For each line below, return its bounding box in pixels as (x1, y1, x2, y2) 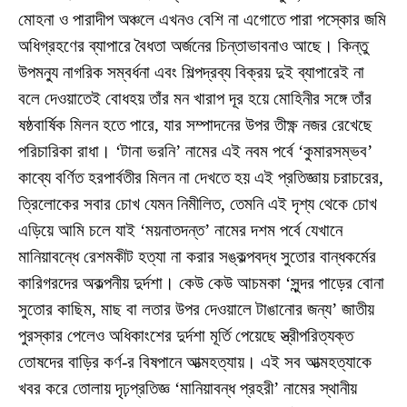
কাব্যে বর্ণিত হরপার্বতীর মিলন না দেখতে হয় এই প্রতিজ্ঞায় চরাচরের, (18, 167, 383, 187)
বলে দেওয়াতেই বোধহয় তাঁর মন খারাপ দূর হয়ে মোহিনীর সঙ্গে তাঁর (18, 88, 372, 108)
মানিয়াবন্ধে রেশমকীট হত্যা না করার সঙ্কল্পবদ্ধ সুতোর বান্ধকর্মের (18, 246, 376, 266)
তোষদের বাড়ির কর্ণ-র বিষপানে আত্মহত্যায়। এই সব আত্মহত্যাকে (18, 352, 372, 372)
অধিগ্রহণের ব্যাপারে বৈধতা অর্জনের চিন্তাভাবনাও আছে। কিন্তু (18, 35, 368, 55)
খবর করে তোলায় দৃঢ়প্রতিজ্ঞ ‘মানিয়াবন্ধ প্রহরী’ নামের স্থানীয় (18, 378, 357, 398)
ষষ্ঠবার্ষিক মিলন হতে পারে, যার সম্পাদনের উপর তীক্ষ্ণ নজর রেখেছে (18, 114, 372, 134)
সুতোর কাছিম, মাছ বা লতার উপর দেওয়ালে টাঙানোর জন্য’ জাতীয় (18, 299, 374, 319)
